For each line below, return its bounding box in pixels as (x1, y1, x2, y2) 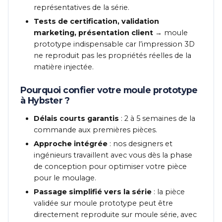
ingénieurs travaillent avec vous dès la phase (34, 150, 193, 160)
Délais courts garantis (34, 114, 119, 123)
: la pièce (152, 187, 185, 196)
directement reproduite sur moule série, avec (34, 210, 197, 219)
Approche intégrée (34, 139, 108, 148)
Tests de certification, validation (34, 16, 160, 26)
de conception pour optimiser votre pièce (34, 162, 187, 171)
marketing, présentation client (34, 28, 154, 37)
